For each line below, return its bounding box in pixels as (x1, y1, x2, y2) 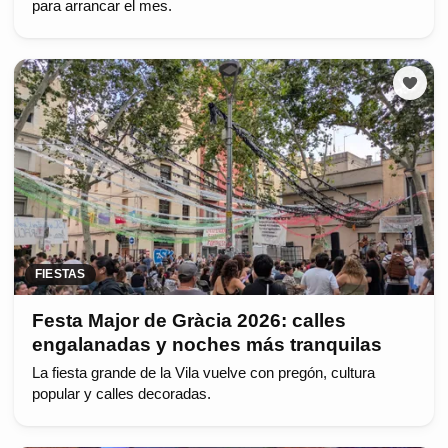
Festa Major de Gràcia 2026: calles (31, 310, 346, 332)
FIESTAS (35, 267, 86, 282)
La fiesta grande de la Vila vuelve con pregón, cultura (31, 364, 375, 381)
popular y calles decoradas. (31, 385, 211, 402)
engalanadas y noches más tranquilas (31, 334, 382, 356)
